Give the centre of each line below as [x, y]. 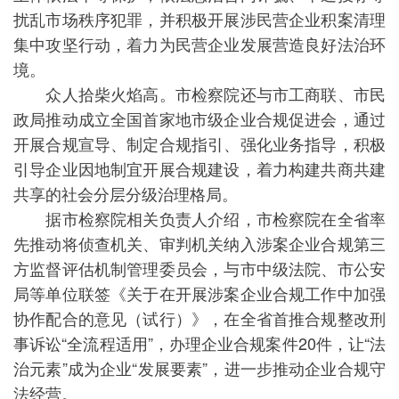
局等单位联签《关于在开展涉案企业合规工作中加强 [199, 293]
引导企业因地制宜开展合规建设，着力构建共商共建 [199, 168]
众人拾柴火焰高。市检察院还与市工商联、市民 [199, 94]
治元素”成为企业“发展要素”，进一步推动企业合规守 [199, 368]
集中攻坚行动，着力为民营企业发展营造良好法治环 [199, 44]
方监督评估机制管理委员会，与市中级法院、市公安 [199, 268]
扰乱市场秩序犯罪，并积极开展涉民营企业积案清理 [199, 19]
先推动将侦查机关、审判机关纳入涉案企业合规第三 [199, 243]
